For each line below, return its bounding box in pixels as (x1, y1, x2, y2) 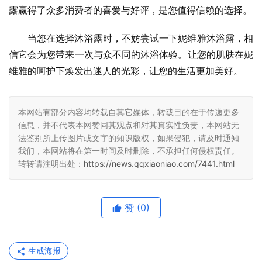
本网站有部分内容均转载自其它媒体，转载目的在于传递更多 (18, 107, 239, 118)
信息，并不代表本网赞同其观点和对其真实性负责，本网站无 (18, 120, 239, 130)
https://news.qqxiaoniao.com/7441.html (84, 158, 235, 169)
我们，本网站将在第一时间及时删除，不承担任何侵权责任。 (18, 146, 239, 156)
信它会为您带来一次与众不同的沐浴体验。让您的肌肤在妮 (9, 49, 253, 61)
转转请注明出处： (18, 158, 84, 169)
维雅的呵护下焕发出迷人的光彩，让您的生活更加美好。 (9, 65, 243, 77)
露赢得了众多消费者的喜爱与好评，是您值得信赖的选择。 (9, 4, 252, 16)
